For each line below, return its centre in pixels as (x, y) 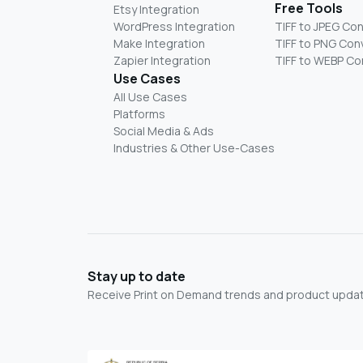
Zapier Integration (162, 60)
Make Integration (159, 43)
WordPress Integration (174, 26)
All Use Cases (150, 96)
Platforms (139, 113)
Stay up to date (137, 276)
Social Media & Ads (164, 130)
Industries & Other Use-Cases (194, 147)
